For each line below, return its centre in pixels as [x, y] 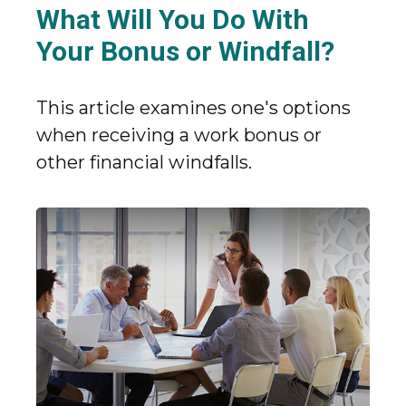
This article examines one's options [193, 107]
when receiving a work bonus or [179, 135]
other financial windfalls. [144, 162]
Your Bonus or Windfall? [185, 51]
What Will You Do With [173, 19]
